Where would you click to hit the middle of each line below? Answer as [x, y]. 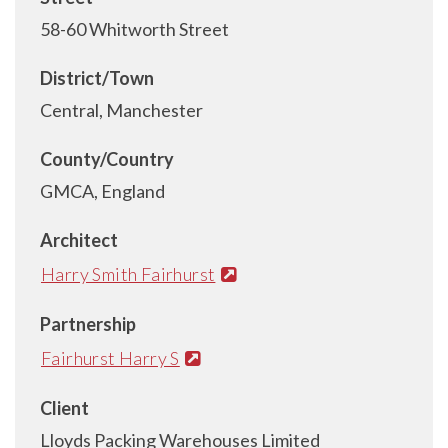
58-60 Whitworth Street [134, 29]
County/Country [107, 159]
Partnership [88, 323]
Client [64, 407]
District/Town [97, 78]
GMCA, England [102, 191]
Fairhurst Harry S [110, 357]
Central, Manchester [121, 110]
